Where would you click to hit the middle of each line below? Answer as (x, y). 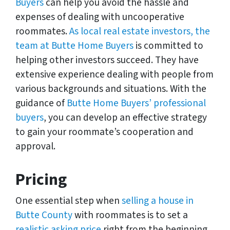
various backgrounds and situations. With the (111, 89)
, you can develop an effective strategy (125, 117)
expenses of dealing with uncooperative (100, 17)
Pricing (41, 179)
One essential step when (69, 200)
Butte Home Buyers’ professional (136, 103)
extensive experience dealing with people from (114, 74)
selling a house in (158, 200)
